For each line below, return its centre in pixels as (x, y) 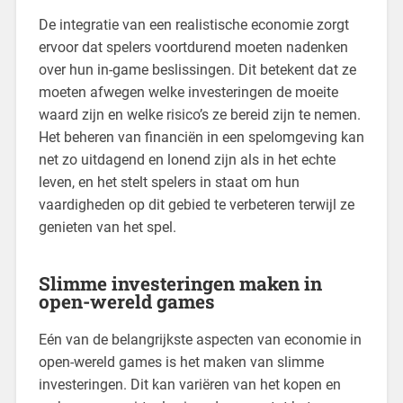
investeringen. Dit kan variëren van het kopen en (189, 384)
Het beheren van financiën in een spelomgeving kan (201, 137)
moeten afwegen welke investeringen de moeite (188, 92)
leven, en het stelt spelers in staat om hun (169, 182)
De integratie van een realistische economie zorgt (193, 24)
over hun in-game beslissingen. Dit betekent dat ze (197, 69)
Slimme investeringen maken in (180, 283)
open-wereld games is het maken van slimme (181, 362)
